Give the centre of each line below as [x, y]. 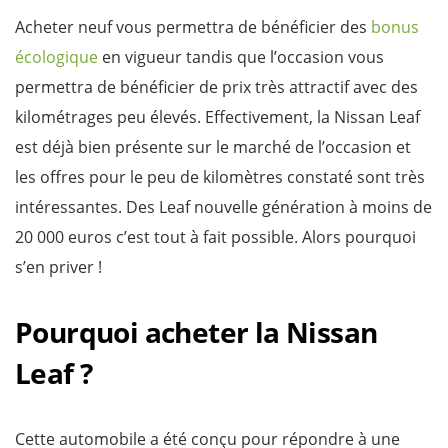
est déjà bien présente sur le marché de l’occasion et [213, 146]
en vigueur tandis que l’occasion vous [241, 56]
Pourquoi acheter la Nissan [196, 331]
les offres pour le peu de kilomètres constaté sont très [220, 176]
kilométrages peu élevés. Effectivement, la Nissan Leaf [217, 116]
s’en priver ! [58, 266]
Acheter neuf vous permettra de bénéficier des [193, 26]
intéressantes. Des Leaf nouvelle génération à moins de [223, 206]
